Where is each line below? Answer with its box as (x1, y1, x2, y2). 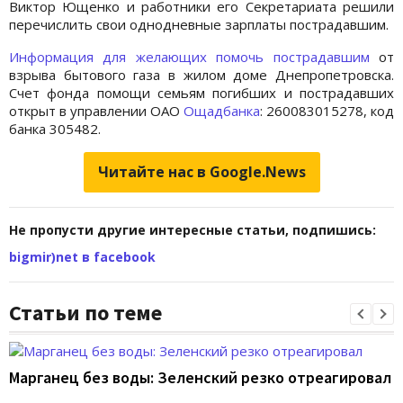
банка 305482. (9, 120, 101, 139)
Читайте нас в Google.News (97, 162, 306, 183)
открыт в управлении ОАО (9, 102, 184, 121)
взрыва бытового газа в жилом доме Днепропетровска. (9, 66, 394, 85)
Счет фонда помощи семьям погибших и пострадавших (9, 84, 394, 103)
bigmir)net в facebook (9, 248, 156, 266)
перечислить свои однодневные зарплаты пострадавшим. (9, 15, 389, 34)
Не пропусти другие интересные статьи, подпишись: (9, 221, 376, 239)
